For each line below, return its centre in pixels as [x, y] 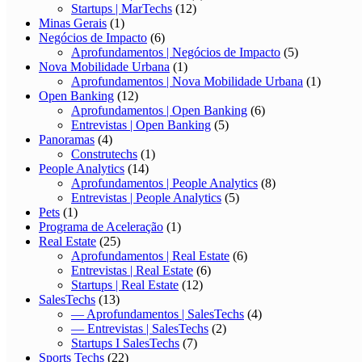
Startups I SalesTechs [125, 343]
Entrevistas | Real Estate [132, 270]
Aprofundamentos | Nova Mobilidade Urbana [187, 81]
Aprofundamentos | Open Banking [159, 110]
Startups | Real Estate [125, 284]
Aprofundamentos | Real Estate [150, 255]
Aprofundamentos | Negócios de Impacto [176, 52]
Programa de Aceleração [101, 226]
